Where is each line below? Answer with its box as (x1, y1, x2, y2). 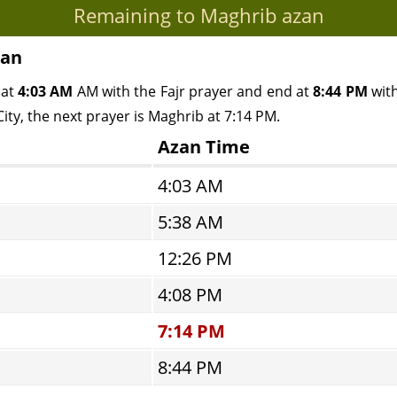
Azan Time (158, 135, 250, 159)
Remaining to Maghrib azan (73, 2, 324, 28)
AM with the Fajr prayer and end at (73, 82, 314, 101)
